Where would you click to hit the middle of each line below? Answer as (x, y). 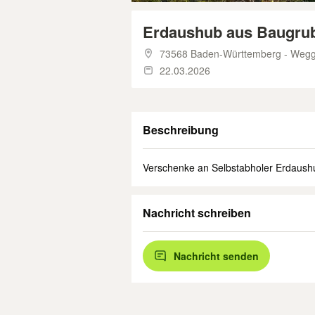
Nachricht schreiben (197, 213)
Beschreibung (181, 130)
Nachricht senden (216, 256)
